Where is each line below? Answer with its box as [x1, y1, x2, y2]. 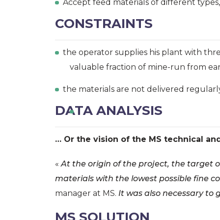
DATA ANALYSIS [55, 103, 163, 119]
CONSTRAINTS [55, 16, 153, 32]
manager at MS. [55, 189, 118, 198]
